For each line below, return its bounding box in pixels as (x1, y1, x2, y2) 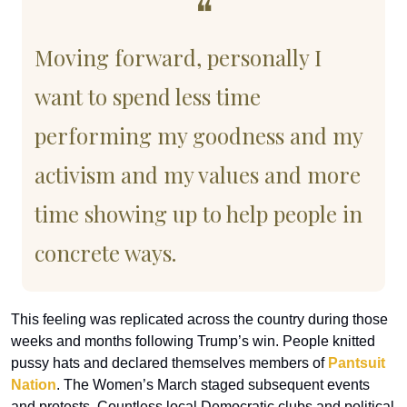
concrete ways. (35, 238, 176, 268)
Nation (11, 377, 56, 393)
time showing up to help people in (35, 199, 362, 229)
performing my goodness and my (35, 121, 362, 151)
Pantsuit (328, 355, 385, 372)
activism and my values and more (35, 160, 361, 190)
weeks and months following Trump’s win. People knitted (11, 333, 375, 350)
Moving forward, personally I (35, 43, 322, 73)
